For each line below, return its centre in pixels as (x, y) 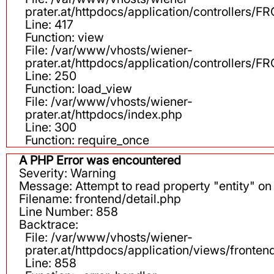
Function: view (65, 38)
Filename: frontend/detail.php (100, 199)
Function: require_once (87, 140)
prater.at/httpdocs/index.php (104, 115)
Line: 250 (51, 76)
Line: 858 (51, 263)
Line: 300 (51, 128)
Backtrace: (49, 225)
